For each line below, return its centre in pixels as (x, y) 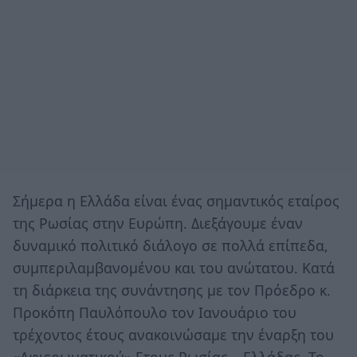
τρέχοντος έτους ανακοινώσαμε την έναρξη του (173, 334)
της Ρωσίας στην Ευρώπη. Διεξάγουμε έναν (158, 223)
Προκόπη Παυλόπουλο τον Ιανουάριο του (155, 312)
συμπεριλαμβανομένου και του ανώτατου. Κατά (174, 267)
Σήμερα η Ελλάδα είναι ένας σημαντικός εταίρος (176, 200)
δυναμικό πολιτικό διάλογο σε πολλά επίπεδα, (171, 245)
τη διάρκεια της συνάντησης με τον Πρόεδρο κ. (172, 290)
